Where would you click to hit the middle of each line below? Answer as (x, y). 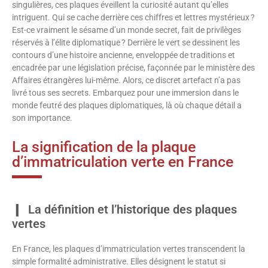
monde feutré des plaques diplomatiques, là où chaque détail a (127, 106)
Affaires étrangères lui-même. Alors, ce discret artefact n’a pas (126, 80)
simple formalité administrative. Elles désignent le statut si (119, 261)
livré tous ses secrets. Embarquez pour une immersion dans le (125, 93)
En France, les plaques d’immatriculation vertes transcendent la (129, 249)
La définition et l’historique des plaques (133, 209)
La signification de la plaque (104, 147)
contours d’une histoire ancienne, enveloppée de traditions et (124, 55)
